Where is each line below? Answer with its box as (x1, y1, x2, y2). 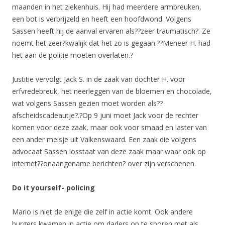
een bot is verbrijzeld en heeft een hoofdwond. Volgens (12, 14, 191, 24)
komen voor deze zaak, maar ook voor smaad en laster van (12, 122, 207, 132)
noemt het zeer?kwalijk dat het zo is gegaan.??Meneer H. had (12, 38, 210, 48)
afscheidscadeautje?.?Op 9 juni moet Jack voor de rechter (12, 110, 198, 120)
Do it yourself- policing (12, 182, 95, 192)
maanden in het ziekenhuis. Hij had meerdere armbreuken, (12, 2, 201, 12)
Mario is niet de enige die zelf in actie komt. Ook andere (12, 206, 193, 216)
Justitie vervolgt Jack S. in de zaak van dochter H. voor (12, 74, 185, 84)
